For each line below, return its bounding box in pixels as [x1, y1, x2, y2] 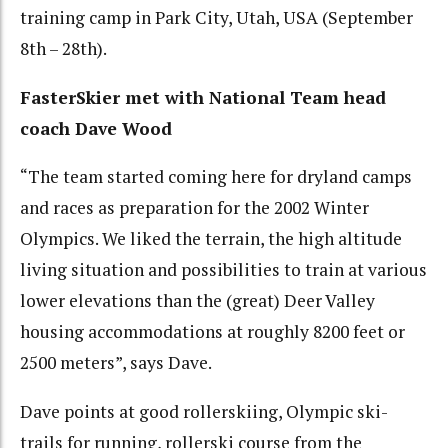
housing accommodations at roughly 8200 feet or [20, 320, 405, 344]
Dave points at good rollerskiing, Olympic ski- [20, 399, 388, 423]
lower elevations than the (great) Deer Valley [20, 289, 375, 313]
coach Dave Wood [20, 116, 172, 140]
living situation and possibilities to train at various [20, 258, 427, 282]
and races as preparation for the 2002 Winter [20, 196, 369, 220]
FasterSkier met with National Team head [20, 85, 386, 109]
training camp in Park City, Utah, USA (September [20, 6, 413, 30]
